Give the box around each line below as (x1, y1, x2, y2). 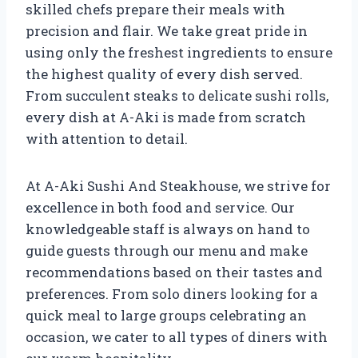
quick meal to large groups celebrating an (26, 305, 307, 324)
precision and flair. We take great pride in (26, 21, 308, 40)
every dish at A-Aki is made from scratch (26, 107, 306, 126)
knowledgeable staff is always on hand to (26, 219, 310, 238)
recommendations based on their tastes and (26, 262, 323, 281)
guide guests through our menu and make (26, 241, 308, 260)
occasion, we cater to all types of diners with (26, 327, 328, 346)
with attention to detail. (26, 129, 188, 148)
